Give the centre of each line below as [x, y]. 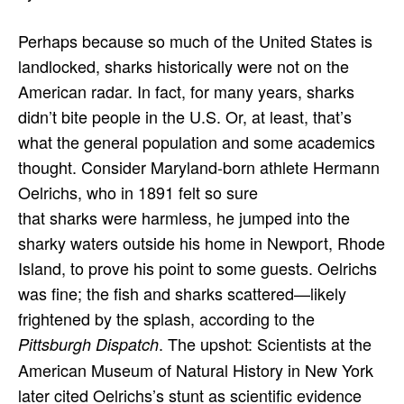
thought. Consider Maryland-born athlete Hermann [199, 166]
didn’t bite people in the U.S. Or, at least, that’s [185, 116]
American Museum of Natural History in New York [196, 369]
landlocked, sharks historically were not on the [184, 65]
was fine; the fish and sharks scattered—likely [182, 293]
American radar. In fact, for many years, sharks [186, 91]
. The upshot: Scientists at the [265, 343]
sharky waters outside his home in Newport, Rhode [202, 242]
